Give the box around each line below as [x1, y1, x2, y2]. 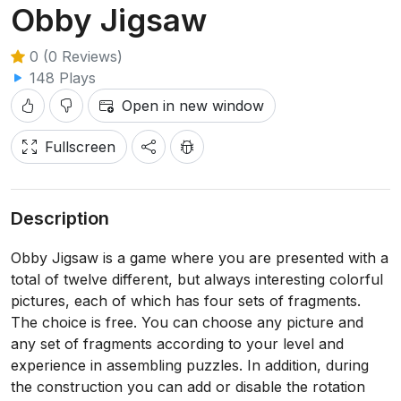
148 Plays [25, 69, 96, 87]
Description [11, 208, 109, 229]
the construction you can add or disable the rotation [11, 378, 365, 396]
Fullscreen [45, 138, 115, 156]
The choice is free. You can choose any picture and [11, 313, 363, 331]
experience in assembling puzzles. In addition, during [11, 356, 369, 374]
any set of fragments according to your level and [11, 335, 344, 353]
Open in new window [122, 97, 264, 115]
